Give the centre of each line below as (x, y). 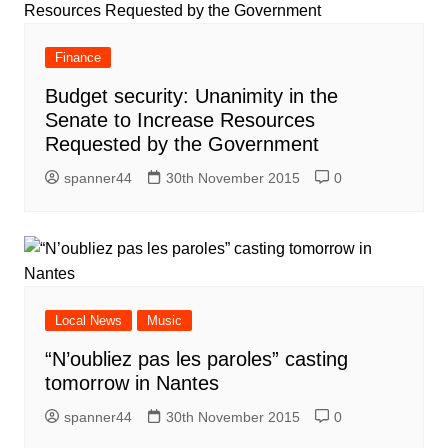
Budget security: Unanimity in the (191, 96)
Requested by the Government (181, 144)
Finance (77, 57)
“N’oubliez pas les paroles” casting (196, 359)
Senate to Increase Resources (179, 120)
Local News (88, 320)
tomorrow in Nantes (131, 383)
